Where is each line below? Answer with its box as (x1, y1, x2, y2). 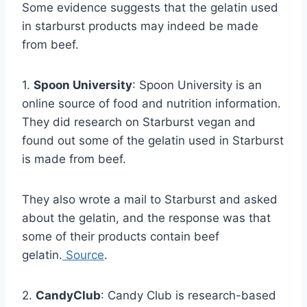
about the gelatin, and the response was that (22, 210, 271, 225)
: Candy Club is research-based (101, 288, 276, 302)
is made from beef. (22, 151, 126, 166)
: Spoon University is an (132, 77, 262, 92)
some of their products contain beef (22, 229, 219, 243)
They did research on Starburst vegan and (22, 114, 256, 129)
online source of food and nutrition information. (22, 96, 281, 110)
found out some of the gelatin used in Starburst (22, 133, 284, 147)
